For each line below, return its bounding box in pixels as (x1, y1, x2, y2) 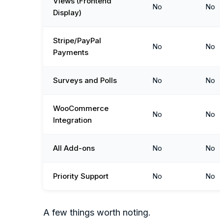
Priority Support (53, 171, 109, 181)
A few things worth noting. (43, 207, 151, 218)
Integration (53, 115, 92, 125)
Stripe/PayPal (53, 36, 101, 46)
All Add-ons (53, 143, 95, 153)
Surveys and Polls (53, 76, 117, 85)
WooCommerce (53, 104, 109, 113)
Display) (53, 8, 82, 18)
